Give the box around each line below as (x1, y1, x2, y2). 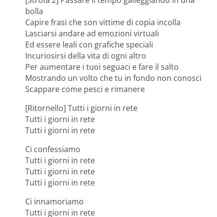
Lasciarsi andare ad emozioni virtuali (25, 28, 159, 39)
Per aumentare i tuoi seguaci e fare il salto (25, 62, 179, 73)
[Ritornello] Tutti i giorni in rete (25, 103, 138, 114)
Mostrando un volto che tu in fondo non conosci (25, 73, 201, 84)
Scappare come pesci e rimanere (25, 84, 145, 95)
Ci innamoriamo (25, 196, 84, 207)
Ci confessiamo (25, 144, 80, 155)
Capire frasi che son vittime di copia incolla (25, 17, 181, 28)
